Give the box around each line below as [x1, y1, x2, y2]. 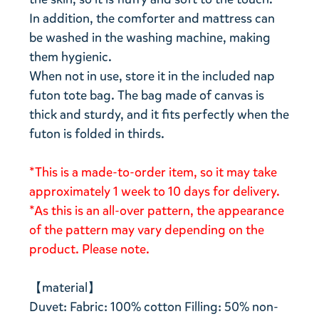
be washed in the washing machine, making [29, 29, 271, 47]
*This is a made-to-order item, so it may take [29, 164, 278, 182]
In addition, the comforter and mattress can [29, 10, 276, 28]
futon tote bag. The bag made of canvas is [29, 87, 265, 105]
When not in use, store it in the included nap [29, 68, 276, 85]
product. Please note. [29, 241, 150, 258]
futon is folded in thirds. [29, 125, 165, 143]
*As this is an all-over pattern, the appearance [29, 202, 285, 220]
